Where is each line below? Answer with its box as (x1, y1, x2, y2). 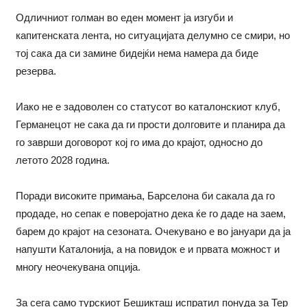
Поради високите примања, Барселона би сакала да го (15, 190, 275, 202)
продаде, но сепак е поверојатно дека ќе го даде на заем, (15, 208, 286, 220)
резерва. (15, 65, 56, 77)
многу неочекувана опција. (15, 261, 140, 273)
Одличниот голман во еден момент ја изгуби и (15, 12, 233, 24)
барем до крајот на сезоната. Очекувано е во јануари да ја (15, 225, 291, 238)
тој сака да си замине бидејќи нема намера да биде (15, 47, 258, 60)
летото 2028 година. (15, 154, 110, 167)
